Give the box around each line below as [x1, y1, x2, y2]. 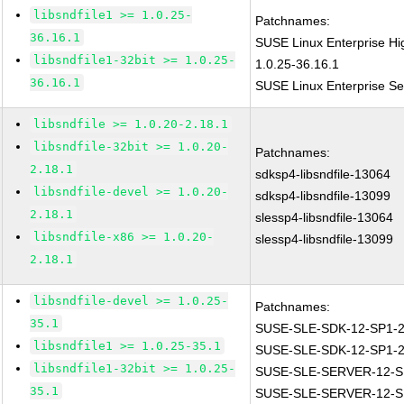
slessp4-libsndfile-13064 [255, 210, 394, 225]
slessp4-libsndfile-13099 [255, 232, 394, 246]
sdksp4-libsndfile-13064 [255, 167, 391, 181]
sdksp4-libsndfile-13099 [255, 188, 391, 203]
